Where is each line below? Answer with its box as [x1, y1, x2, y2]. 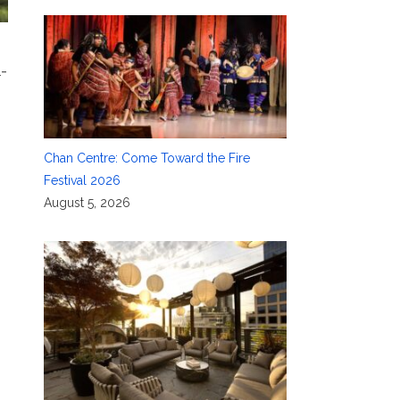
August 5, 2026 [43, 196, 130, 211]
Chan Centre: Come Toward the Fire [43, 151, 250, 166]
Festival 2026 [43, 173, 121, 188]
